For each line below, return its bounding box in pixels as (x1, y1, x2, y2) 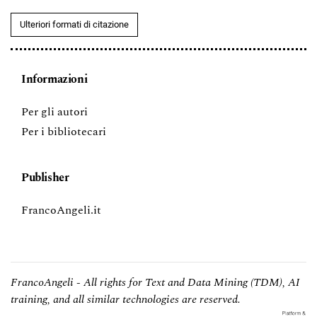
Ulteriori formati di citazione (20, 18, 129, 30)
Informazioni (21, 70, 88, 88)
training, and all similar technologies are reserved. (11, 290, 241, 308)
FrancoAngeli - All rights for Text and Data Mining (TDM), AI (11, 273, 300, 291)
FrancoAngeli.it (21, 201, 101, 219)
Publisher (21, 168, 69, 186)
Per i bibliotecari (21, 122, 106, 140)
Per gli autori (21, 103, 88, 120)
